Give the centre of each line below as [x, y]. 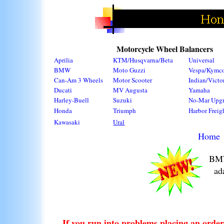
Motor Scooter [133, 80]
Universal [202, 60]
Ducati [63, 90]
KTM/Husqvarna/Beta [143, 60]
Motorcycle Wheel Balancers [165, 49]
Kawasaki [67, 122]
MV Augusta [130, 90]
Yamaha [199, 90]
